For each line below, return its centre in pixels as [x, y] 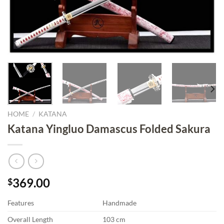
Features [21, 203]
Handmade [120, 203]
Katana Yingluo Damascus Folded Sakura [109, 128]
